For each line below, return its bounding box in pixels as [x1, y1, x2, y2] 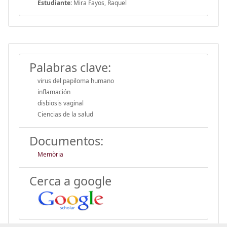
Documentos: [29, 132, 103, 149]
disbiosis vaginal [37, 98, 84, 107]
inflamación [37, 87, 70, 96]
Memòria [37, 149, 63, 159]
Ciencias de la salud [37, 109, 93, 119]
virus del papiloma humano [37, 76, 114, 85]
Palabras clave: [29, 59, 111, 75]
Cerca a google [29, 172, 111, 189]
